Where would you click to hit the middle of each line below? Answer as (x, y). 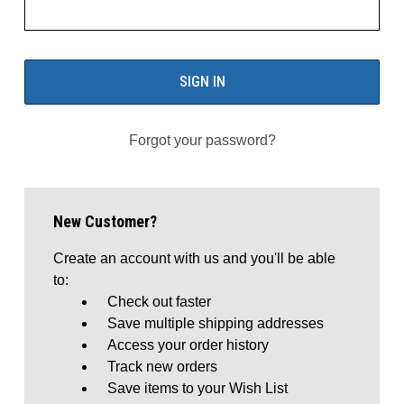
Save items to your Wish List (197, 388)
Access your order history (188, 345)
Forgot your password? (202, 140)
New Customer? (105, 221)
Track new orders (162, 367)
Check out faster (159, 302)
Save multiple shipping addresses (216, 323)
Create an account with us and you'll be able (194, 258)
